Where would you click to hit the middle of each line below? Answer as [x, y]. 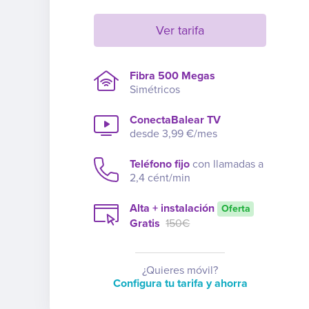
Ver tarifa [180, 30]
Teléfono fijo [160, 164]
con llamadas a [227, 164]
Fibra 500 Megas [173, 76]
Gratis [147, 223]
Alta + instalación [172, 208]
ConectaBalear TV [176, 120]
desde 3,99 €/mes [174, 133]
